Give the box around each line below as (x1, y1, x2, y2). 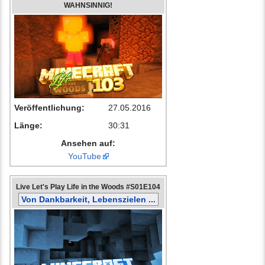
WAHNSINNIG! (64, 1, 112, 9)
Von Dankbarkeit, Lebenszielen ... (21, 195, 156, 205)
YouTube (67, 151, 101, 161)
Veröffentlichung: (14, 103, 85, 113)
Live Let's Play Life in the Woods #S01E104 (16, 183, 160, 191)
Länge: (14, 121, 43, 131)
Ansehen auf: (61, 138, 115, 148)
